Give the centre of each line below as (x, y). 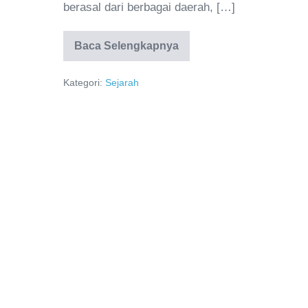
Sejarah (122, 83)
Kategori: (83, 83)
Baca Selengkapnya (126, 46)
